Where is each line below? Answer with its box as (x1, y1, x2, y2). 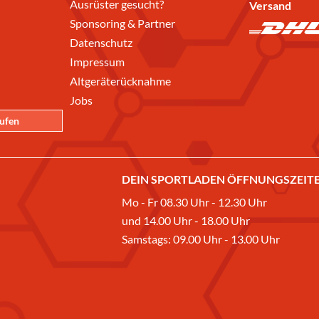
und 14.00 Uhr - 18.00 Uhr (122, 214, 250, 227)
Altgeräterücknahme (70, 74, 171, 88)
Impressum (70, 55, 125, 68)
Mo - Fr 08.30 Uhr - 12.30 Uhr (122, 195, 267, 209)
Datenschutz (70, 36, 132, 49)
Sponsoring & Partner (70, 16, 175, 30)
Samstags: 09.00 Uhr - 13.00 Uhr (122, 232, 280, 246)
